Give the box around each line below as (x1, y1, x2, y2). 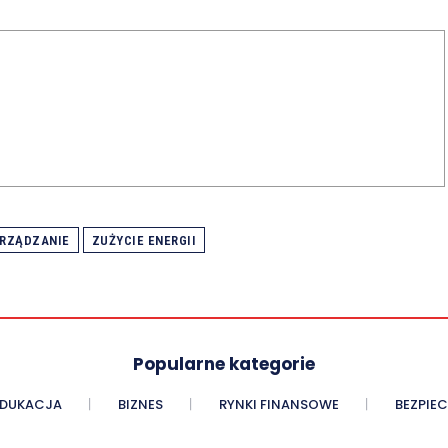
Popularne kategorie (133, 352, 315, 377)
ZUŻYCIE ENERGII (91, 233, 196, 249)
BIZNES (117, 395, 163, 415)
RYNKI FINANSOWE (218, 395, 339, 415)
